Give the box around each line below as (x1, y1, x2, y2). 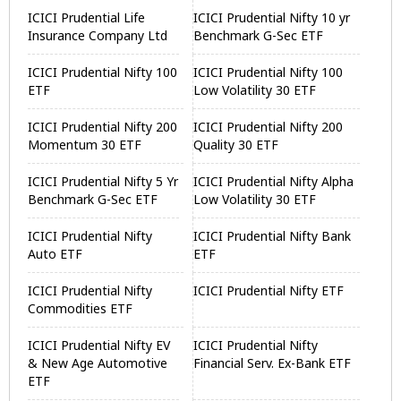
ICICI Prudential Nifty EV (28, 337, 170, 354)
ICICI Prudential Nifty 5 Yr (28, 173, 178, 190)
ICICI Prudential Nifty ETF (193, 282, 345, 299)
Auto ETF (28, 245, 82, 262)
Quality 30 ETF (193, 136, 279, 153)
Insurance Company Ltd (28, 27, 167, 44)
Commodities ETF (28, 300, 132, 317)
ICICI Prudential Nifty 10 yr (193, 9, 351, 26)
